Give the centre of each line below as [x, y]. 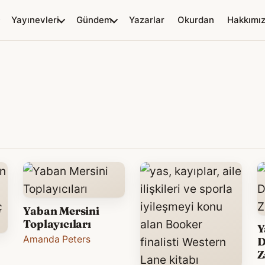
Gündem [94, 20]
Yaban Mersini [61, 211]
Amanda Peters [57, 240]
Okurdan [196, 20]
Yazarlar [147, 20]
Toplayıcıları [57, 224]
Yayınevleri [35, 20]
